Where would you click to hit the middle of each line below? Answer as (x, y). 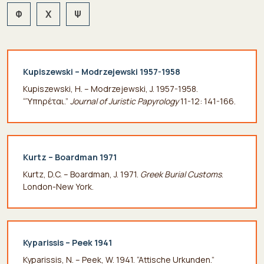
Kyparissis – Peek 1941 (67, 242)
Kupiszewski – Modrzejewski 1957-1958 (102, 71)
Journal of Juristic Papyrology (124, 101)
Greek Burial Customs (181, 174)
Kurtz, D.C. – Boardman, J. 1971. (82, 174)
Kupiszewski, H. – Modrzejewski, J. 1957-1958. (110, 88)
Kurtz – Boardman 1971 (70, 157)
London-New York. (58, 186)
